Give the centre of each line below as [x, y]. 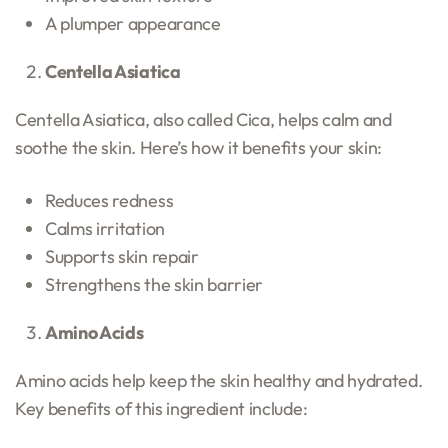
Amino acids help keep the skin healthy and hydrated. [219, 380]
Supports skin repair [122, 256]
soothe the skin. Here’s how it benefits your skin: [198, 147]
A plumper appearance [133, 23]
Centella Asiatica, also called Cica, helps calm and [203, 119]
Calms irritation [105, 228]
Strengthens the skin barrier [154, 284]
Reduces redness [109, 200]
